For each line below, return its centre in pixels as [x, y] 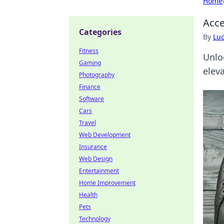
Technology [95, 219]
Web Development [105, 135]
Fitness [89, 51]
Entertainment [99, 171]
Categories [100, 32]
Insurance [93, 147]
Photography [97, 75]
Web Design [96, 159]
